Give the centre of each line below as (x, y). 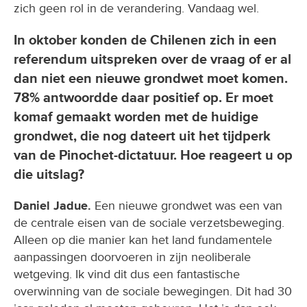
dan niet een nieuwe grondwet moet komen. (151, 78)
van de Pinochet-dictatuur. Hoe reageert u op (153, 155)
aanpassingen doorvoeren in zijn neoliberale (132, 257)
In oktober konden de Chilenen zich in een (145, 40)
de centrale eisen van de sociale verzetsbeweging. (149, 223)
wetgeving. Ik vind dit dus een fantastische (127, 274)
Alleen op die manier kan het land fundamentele (143, 240)
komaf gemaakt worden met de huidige (136, 117)
